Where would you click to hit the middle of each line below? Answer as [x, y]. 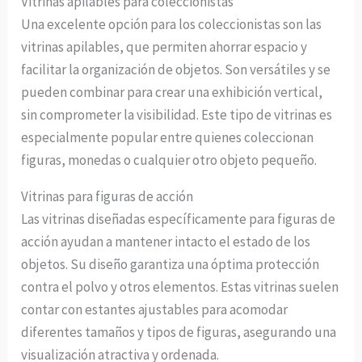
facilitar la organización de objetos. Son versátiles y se [176, 69]
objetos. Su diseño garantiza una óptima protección [170, 264]
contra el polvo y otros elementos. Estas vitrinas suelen [180, 286]
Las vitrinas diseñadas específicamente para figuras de [179, 219]
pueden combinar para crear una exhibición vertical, [172, 92]
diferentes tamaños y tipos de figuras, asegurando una [179, 332]
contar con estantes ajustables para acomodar [155, 309]
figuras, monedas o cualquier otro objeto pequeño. [169, 160]
